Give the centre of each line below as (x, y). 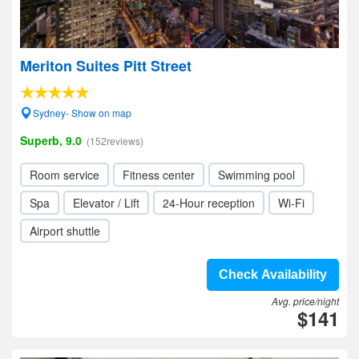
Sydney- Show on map (82, 113)
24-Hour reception (209, 203)
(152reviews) (115, 141)
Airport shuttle (65, 231)
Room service (65, 175)
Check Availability (273, 274)
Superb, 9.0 (51, 140)
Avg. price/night (305, 301)
